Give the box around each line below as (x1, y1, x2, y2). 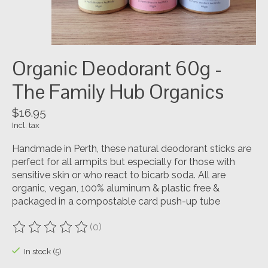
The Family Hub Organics (12, 78, 224, 105)
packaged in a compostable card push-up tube (12, 195, 220, 207)
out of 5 (142, 227, 179, 239)
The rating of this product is (12, 227, 136, 239)
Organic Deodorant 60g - (12, 55, 222, 81)
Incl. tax (12, 120, 39, 130)
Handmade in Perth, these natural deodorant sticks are (12, 142, 251, 154)
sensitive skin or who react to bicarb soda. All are (12, 169, 226, 181)
